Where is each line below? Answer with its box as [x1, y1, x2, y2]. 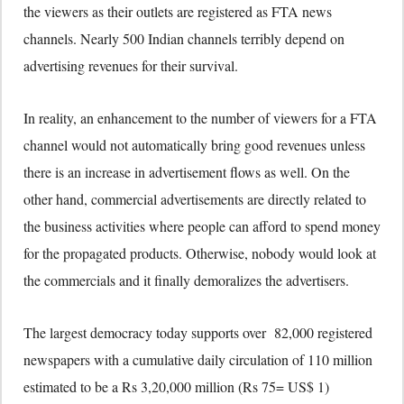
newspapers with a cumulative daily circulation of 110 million [23, 350, 372, 370]
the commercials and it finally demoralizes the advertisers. [23, 271, 349, 290]
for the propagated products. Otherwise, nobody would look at [23, 243, 376, 263]
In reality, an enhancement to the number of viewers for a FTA [23, 108, 377, 128]
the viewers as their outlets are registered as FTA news [23, 2, 332, 22]
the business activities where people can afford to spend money [23, 216, 381, 236]
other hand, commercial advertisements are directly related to [23, 189, 366, 209]
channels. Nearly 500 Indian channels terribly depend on [23, 29, 344, 49]
